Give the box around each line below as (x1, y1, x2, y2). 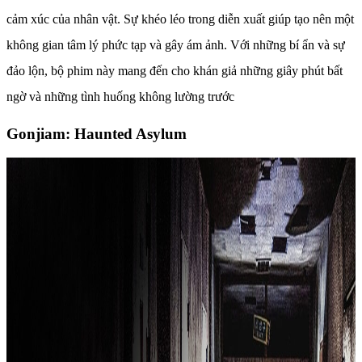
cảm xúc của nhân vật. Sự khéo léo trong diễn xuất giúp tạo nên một (6, 11, 354, 26)
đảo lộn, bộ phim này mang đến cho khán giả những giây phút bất (6, 63, 343, 78)
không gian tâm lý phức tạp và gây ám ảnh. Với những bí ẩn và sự (6, 37, 345, 52)
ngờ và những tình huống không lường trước (6, 89, 234, 103)
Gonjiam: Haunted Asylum (6, 124, 187, 142)
